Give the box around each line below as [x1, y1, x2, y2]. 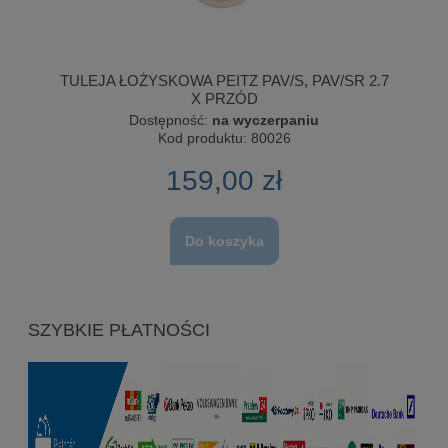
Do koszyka [184, 232, 264, 249]
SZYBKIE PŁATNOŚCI [28, 319, 210, 340]
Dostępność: [129, 112, 208, 128]
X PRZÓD [190, 90, 258, 107]
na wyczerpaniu [212, 112, 319, 128]
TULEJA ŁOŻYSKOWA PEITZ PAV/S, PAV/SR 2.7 [59, 72, 389, 89]
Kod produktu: [157, 130, 247, 146]
